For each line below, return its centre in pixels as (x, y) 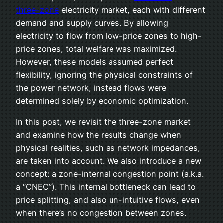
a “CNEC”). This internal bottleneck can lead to (106, 186)
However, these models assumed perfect (95, 62)
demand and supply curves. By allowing (92, 23)
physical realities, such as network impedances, (108, 148)
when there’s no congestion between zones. (101, 212)
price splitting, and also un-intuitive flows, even (108, 199)
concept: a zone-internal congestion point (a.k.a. (110, 173)
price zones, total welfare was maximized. (96, 49)
